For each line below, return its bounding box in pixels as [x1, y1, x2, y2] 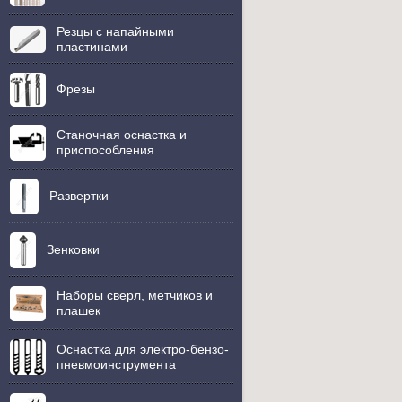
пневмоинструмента [57, 357, 176, 371]
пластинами [57, 39, 127, 54]
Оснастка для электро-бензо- [57, 342, 229, 356]
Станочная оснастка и [57, 127, 187, 142]
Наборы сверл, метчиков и [57, 288, 213, 302]
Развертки [49, 188, 109, 203]
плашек [57, 303, 100, 318]
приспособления [57, 143, 154, 157]
